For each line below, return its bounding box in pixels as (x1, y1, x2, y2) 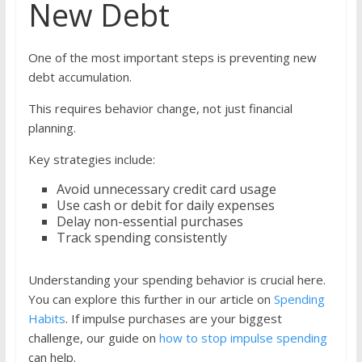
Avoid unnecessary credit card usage (56, 180, 276, 199)
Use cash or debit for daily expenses (56, 196, 275, 215)
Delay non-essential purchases (56, 213, 243, 231)
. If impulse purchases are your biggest (65, 310, 282, 327)
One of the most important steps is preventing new (27, 49, 317, 66)
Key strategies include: (27, 151, 155, 168)
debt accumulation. (27, 69, 132, 86)
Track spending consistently (56, 229, 227, 247)
